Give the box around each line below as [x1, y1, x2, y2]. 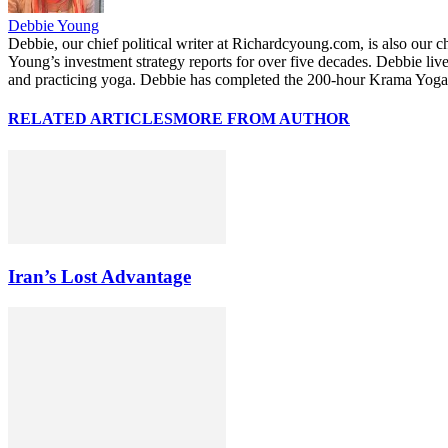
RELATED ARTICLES [8, 110, 173, 128]
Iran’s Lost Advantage [8, 266, 191, 288]
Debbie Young [8, 17, 99, 35]
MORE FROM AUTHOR [173, 110, 350, 128]
